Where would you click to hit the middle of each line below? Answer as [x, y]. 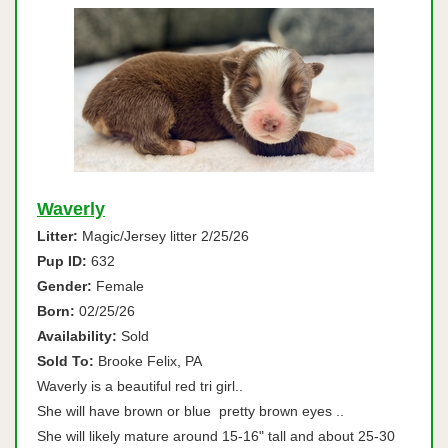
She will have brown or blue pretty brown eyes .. [192, 411]
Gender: [64, 286]
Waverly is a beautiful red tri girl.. [146, 386]
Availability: [77, 336]
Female [118, 286]
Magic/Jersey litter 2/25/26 [163, 236]
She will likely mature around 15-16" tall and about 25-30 [216, 436]
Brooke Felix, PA [148, 361]
